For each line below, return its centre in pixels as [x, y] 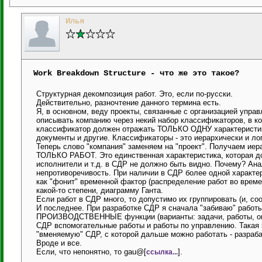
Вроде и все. [59, 243]
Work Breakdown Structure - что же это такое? [136, 73]
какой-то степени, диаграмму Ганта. [100, 190]
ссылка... [162, 252]
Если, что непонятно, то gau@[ [91, 252]
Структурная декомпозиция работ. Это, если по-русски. [135, 94]
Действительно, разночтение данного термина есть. [129, 103]
